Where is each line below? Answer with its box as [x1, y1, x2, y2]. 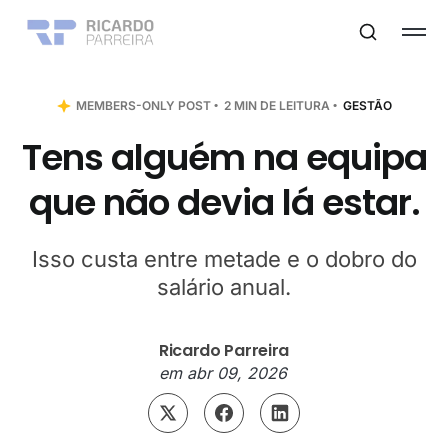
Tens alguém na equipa [21, 131, 427, 183]
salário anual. [157, 273, 291, 300]
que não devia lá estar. [28, 176, 420, 228]
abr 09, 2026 [187, 362, 288, 383]
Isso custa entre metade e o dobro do [31, 245, 417, 272]
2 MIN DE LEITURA [221, 97, 330, 113]
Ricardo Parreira [159, 338, 289, 362]
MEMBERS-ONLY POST [76, 97, 211, 113]
